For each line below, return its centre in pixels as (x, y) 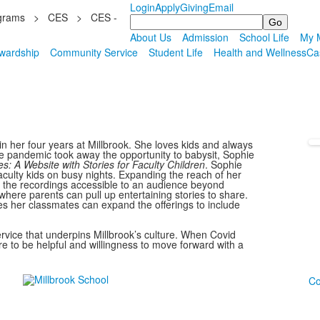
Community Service (94, 52)
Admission (205, 37)
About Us (150, 37)
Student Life (176, 52)
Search (146, 19)
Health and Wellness (260, 52)
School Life (264, 37)
